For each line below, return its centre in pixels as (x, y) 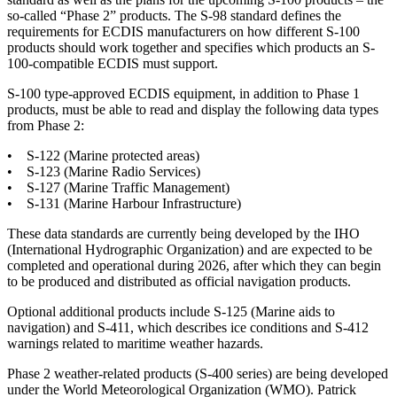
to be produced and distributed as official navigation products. (179, 281)
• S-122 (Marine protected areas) (103, 155)
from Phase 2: (46, 125)
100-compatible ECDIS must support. (113, 63)
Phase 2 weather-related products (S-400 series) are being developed (198, 373)
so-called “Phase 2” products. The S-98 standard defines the (174, 15)
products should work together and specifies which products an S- (191, 47)
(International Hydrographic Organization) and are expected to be (190, 249)
